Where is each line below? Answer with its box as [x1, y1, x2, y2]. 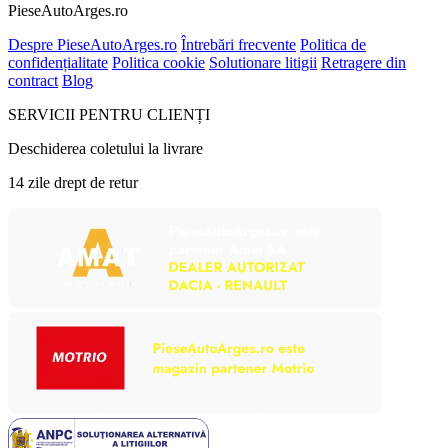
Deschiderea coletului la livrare [8, 139, 203, 157]
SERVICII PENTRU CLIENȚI [8, 105, 210, 123]
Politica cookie [112, 53, 205, 71]
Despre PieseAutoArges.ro [8, 35, 177, 53]
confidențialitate [8, 53, 108, 71]
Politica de [300, 35, 366, 53]
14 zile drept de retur [8, 173, 138, 191]
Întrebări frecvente [181, 35, 296, 53]
